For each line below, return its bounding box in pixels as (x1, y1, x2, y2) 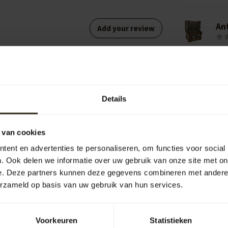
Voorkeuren (36, 216, 77, 225)
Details (101, 94, 127, 103)
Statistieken (150, 216, 192, 225)
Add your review (97, 23, 155, 33)
